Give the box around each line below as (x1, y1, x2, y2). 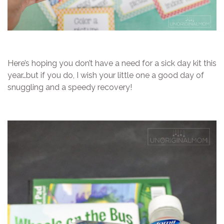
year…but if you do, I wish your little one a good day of (7, 70, 204, 80)
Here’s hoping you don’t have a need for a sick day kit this (7, 58, 216, 68)
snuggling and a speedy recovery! (7, 82, 132, 92)
